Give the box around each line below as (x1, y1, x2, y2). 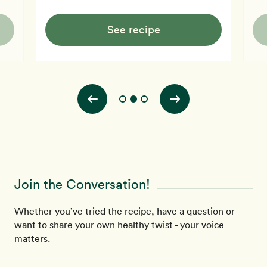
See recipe (107, 23, 160, 36)
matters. (14, 232, 50, 244)
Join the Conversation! (14, 176, 150, 192)
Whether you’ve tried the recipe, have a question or (14, 205, 235, 217)
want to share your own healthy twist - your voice (14, 219, 224, 231)
